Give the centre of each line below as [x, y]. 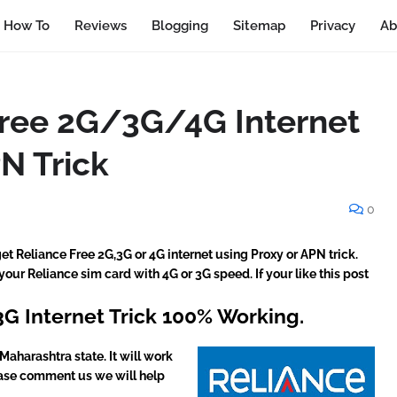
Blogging [180, 26]
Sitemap [260, 26]
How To [27, 26]
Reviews [101, 26]
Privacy [333, 26]
